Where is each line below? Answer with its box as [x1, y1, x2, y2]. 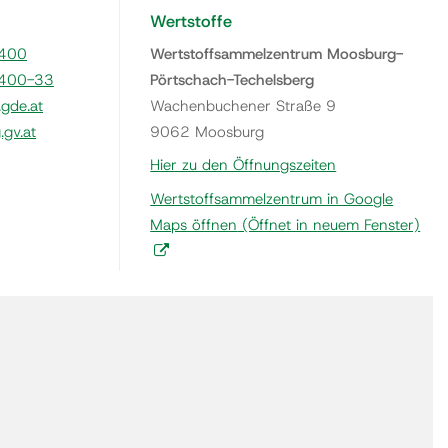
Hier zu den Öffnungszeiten [150, 155, 337, 176]
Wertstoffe [150, 10, 233, 33]
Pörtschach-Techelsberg [150, 69, 315, 90]
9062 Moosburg [150, 121, 265, 142]
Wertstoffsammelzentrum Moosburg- [150, 43, 404, 64]
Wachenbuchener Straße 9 [150, 95, 337, 116]
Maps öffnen [150, 214, 238, 235]
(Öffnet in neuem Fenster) [237, 214, 421, 235]
